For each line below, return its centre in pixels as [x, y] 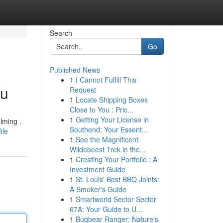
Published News [75, 70]
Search [61, 33]
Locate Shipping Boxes [111, 100]
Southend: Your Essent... [109, 129]
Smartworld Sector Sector [116, 199]
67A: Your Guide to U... [106, 209]
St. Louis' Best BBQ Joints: [117, 179]
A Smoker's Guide [98, 189]
